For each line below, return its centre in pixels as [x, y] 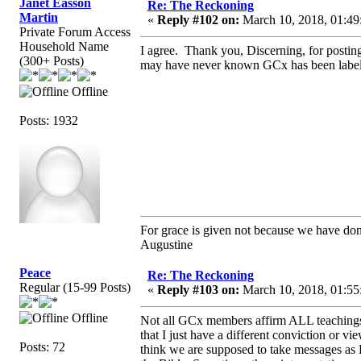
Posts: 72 [42, 346]
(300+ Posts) [52, 60]
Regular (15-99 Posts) [75, 287]
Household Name [64, 46]
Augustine [166, 244]
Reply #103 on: [198, 289]
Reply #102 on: [198, 19]
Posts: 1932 [49, 120]
